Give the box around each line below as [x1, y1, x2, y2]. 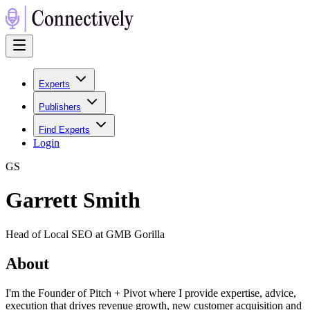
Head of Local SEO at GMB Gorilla [6, 228, 165, 240]
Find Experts [39, 125, 90, 135]
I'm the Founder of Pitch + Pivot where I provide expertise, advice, [6, 286, 296, 299]
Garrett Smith [6, 188, 140, 213]
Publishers [39, 102, 81, 112]
